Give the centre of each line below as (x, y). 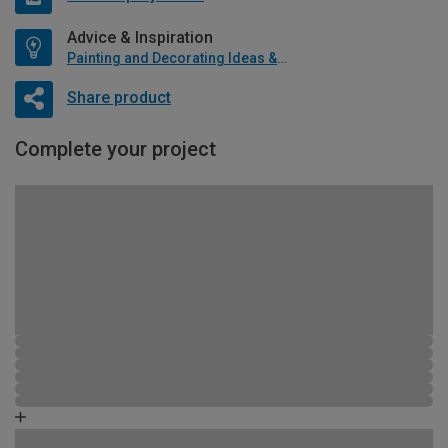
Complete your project (115, 148)
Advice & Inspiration (140, 37)
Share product (118, 98)
